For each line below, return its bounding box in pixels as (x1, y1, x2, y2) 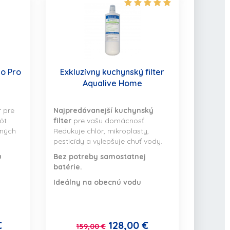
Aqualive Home (82, 78, 142, 89)
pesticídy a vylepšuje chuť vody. (53, 137, 163, 146)
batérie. (53, 162, 83, 172)
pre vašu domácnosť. (71, 116, 146, 126)
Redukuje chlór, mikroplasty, (53, 126, 149, 136)
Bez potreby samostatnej (53, 152, 146, 162)
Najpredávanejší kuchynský (53, 106, 154, 116)
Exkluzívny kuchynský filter (60, 67, 165, 78)
